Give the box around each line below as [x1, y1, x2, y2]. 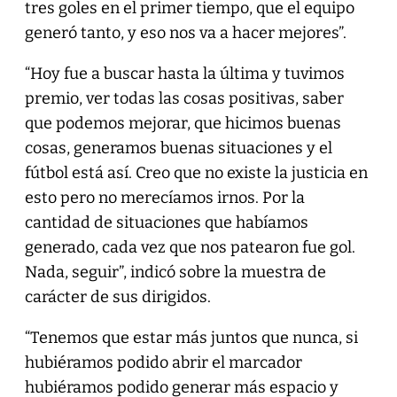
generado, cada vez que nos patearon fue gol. [24, 237, 355, 257]
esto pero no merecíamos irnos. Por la [24, 187, 305, 207]
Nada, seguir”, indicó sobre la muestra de [24, 261, 326, 282]
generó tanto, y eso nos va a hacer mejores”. [24, 22, 346, 43]
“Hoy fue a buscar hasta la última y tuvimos [24, 63, 345, 83]
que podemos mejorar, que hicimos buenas [24, 113, 341, 133]
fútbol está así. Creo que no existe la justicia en [24, 162, 368, 183]
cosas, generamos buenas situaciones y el [24, 137, 332, 158]
